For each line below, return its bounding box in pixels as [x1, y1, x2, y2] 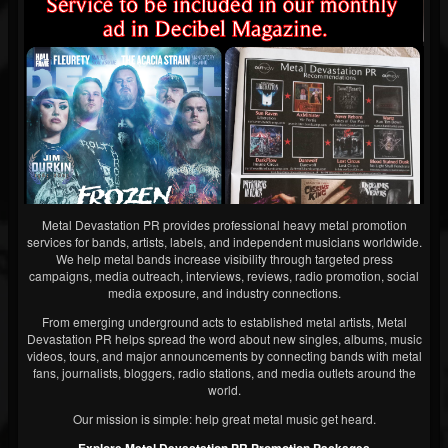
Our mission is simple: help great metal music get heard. [72, 410, 376, 428]
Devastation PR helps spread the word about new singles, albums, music [26, 330, 422, 348]
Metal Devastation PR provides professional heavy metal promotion [41, 216, 407, 234]
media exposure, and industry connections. [107, 284, 341, 302]
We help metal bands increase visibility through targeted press [55, 250, 393, 268]
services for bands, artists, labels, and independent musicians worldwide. [26, 233, 422, 251]
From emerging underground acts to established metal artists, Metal [41, 313, 407, 331]
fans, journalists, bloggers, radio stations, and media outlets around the [32, 364, 416, 382]
